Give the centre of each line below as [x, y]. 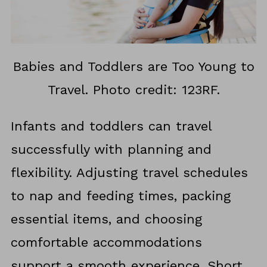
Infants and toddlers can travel [111, 126]
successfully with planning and [111, 150]
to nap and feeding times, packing [120, 196]
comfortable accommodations [106, 243]
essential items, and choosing [106, 219]
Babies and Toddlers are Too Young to [133, 67]
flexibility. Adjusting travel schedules [129, 173]
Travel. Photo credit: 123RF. [133, 90]
